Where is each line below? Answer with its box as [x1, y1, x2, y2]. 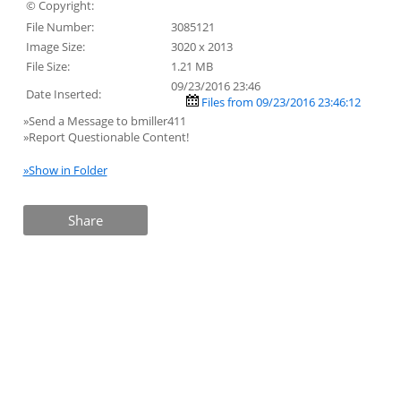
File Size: [25, 57, 70, 74]
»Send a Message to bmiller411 [22, 112, 189, 129]
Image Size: [25, 38, 85, 55]
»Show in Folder [22, 162, 107, 179]
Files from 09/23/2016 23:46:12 [200, 93, 361, 110]
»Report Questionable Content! [22, 128, 189, 145]
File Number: [25, 18, 94, 35]
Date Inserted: [25, 85, 101, 102]
